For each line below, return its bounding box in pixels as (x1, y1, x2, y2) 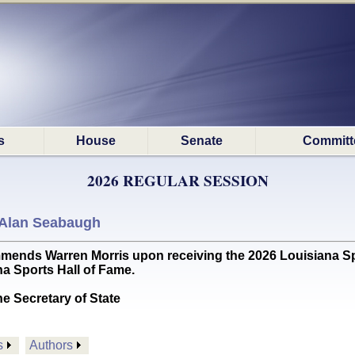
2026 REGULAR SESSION (86, 170, 269, 192)
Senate (181, 134, 223, 147)
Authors (29, 338, 73, 352)
